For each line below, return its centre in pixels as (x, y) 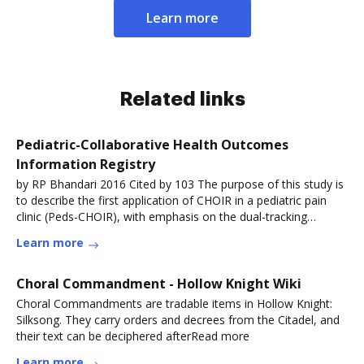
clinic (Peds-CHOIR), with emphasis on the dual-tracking (162, 217)
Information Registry (86, 164)
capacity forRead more (76, 233)
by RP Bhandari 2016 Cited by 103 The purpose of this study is (180, 184)
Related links (182, 99)
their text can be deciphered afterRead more (133, 336)
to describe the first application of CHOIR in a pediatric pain (171, 200)
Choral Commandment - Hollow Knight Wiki (159, 284)
